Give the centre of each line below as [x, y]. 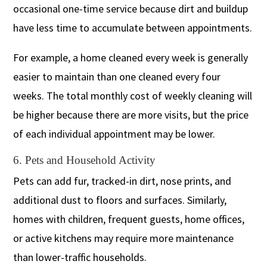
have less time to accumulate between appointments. [133, 27]
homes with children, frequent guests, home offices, [129, 219]
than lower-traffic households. [80, 257]
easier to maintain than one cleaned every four [117, 76]
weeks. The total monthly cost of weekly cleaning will [133, 95]
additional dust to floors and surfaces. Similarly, [120, 200]
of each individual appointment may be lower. [114, 133]
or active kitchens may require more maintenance [124, 238]
